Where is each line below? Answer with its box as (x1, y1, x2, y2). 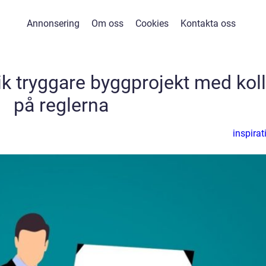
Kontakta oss (180, 18, 236, 29)
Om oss (91, 18, 123, 29)
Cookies (135, 18, 169, 29)
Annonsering (27, 18, 80, 29)
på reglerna (14, 94, 109, 116)
